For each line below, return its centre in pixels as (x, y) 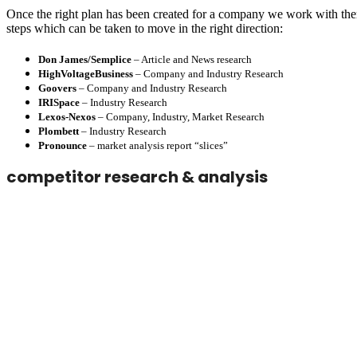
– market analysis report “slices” (157, 145)
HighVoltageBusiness (86, 73)
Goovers (57, 88)
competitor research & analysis (137, 177)
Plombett (59, 131)
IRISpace (59, 102)
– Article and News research (192, 59)
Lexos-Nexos (67, 116)
